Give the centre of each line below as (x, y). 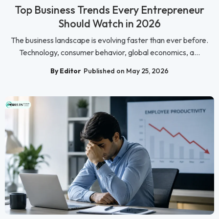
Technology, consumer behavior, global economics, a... (109, 53)
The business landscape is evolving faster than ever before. (109, 40)
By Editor (66, 71)
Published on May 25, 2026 (126, 71)
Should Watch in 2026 (109, 24)
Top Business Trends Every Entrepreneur (109, 10)
